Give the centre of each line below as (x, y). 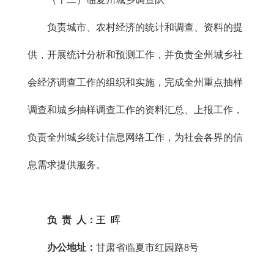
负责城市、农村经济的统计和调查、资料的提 (135, 27)
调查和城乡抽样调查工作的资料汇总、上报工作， (135, 110)
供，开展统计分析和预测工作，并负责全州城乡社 (135, 55)
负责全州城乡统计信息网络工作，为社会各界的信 (135, 137)
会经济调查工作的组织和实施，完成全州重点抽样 (135, 82)
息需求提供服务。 (67, 165)
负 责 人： (72, 220)
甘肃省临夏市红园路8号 (171, 247)
